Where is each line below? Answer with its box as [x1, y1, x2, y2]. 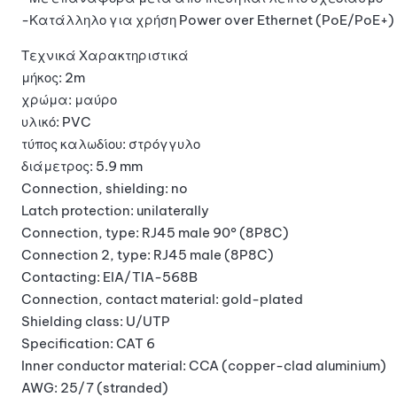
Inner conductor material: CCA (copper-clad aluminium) [21, 356, 386, 374]
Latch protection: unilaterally [21, 201, 209, 219]
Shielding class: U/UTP [21, 312, 170, 330]
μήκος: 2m [21, 68, 85, 86]
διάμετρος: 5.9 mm [21, 157, 143, 175]
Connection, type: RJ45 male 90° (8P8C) [21, 223, 289, 241]
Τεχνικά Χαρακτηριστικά [21, 46, 189, 64]
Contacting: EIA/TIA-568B [21, 268, 198, 285]
